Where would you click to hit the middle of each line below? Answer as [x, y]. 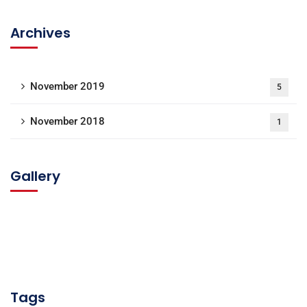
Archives [40, 33]
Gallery [35, 176]
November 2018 [67, 121]
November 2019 [67, 86]
